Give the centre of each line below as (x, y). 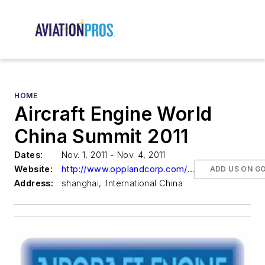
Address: (34, 183)
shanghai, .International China (122, 183)
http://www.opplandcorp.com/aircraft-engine (191, 169)
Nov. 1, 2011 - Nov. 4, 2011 (114, 155)
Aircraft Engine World (113, 114)
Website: (34, 169)
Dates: (29, 155)
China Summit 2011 (101, 137)
